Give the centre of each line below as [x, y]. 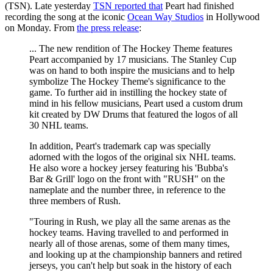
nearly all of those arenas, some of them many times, [129, 244]
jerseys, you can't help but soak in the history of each [130, 266]
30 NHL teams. [59, 126]
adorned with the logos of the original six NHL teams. [133, 157]
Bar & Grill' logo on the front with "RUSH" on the [127, 179]
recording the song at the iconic [66, 17]
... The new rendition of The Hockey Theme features [131, 49]
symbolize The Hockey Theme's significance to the [127, 82]
